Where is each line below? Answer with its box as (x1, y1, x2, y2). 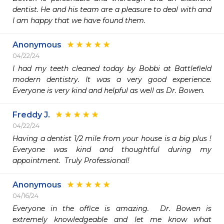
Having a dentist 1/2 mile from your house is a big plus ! (12, 134, 211, 143)
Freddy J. (12, 110, 50, 119)
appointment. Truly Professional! (12, 156, 131, 165)
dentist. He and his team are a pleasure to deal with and (12, 5, 211, 14)
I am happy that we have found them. (12, 16, 145, 25)
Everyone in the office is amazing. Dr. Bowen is (12, 204, 211, 213)
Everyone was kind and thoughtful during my (12, 145, 211, 154)
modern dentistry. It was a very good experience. (12, 75, 211, 84)
